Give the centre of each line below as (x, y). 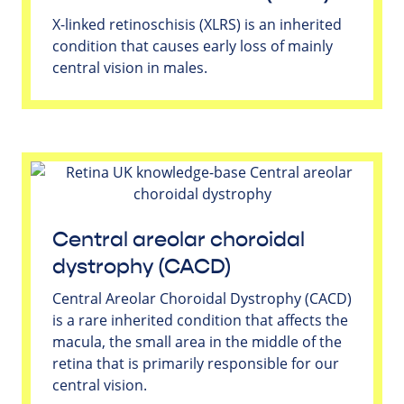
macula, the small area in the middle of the (197, 341)
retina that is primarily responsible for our (196, 363)
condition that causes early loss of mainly (193, 46)
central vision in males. (130, 67)
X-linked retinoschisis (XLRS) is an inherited (197, 24)
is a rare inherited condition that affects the (200, 320)
